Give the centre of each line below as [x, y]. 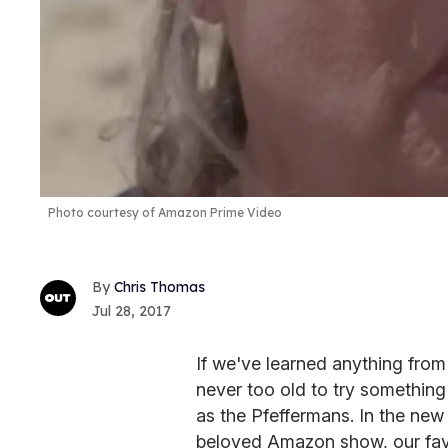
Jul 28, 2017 [131, 310]
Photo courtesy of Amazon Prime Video [165, 213]
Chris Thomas [159, 286]
